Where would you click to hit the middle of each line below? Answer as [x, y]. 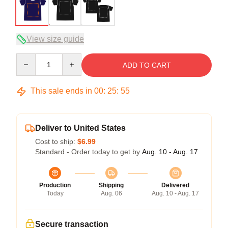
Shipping [111, 185]
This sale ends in [61, 91]
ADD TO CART [147, 65]
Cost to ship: [56, 141]
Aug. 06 [111, 193]
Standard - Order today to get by [89, 152]
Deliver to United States [80, 128]
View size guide [55, 39]
